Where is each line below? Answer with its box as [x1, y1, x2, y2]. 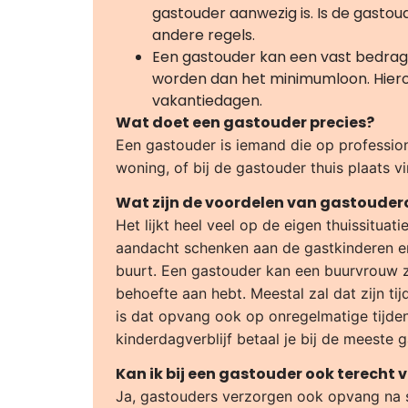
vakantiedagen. [152, 89, 262, 111]
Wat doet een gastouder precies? [116, 111, 374, 133]
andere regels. [152, 24, 255, 46]
